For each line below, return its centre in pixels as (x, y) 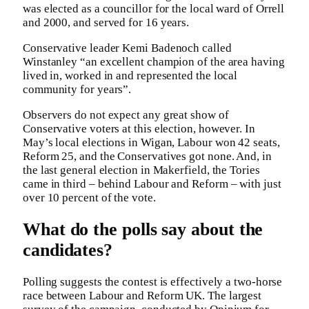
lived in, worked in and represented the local (130, 75)
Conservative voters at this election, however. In (139, 128)
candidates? (68, 250)
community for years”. (77, 89)
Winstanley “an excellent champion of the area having (154, 61)
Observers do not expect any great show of (126, 114)
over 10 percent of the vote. (89, 197)
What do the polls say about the (143, 229)
